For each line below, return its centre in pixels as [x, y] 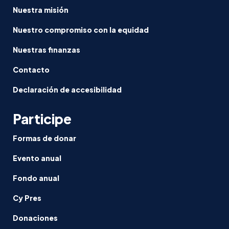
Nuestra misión [41, 10]
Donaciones [35, 217]
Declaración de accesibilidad [67, 90]
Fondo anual [36, 178]
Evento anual [37, 158]
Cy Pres [27, 198]
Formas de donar [44, 138]
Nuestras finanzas [47, 50]
